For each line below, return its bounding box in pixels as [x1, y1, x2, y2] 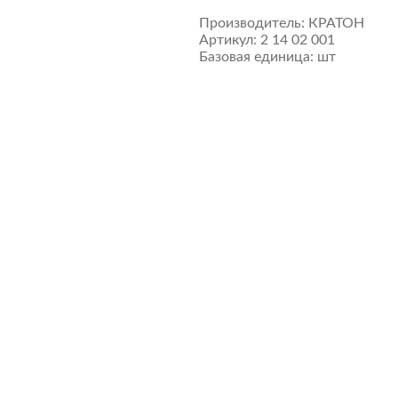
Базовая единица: [199, 50, 314, 64]
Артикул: [199, 33, 257, 47]
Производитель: [199, 16, 305, 30]
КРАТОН [308, 16, 364, 30]
